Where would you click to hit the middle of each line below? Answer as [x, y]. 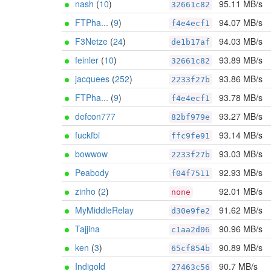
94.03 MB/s [241, 41]
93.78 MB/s [241, 97]
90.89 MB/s [241, 247]
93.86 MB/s [241, 79]
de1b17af [191, 42]
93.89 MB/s [241, 60]
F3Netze [91, 41]
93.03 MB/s [241, 154]
